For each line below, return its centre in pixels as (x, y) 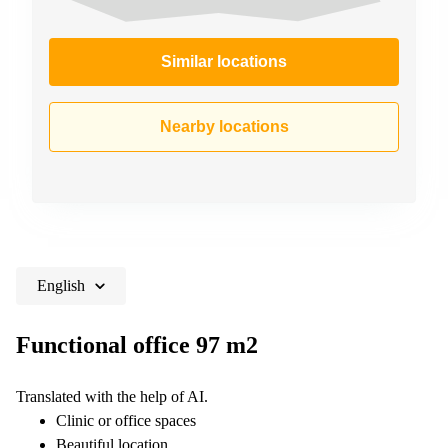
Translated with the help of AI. (112, 396)
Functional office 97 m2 (137, 344)
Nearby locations (224, 126)
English (61, 285)
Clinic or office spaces (126, 420)
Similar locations (224, 61)
